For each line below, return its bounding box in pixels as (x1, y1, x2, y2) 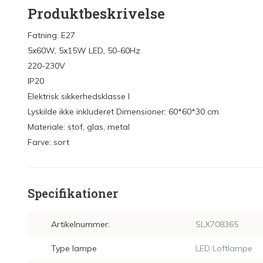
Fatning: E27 (28, 30, 75, 41)
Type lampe (51, 243, 97, 254)
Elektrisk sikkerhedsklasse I (28, 91, 130, 102)
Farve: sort (28, 137, 69, 147)
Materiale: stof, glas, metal (28, 122, 130, 132)
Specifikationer (28, 186, 118, 201)
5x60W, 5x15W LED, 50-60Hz (28, 45, 140, 56)
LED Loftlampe (195, 243, 252, 254)
